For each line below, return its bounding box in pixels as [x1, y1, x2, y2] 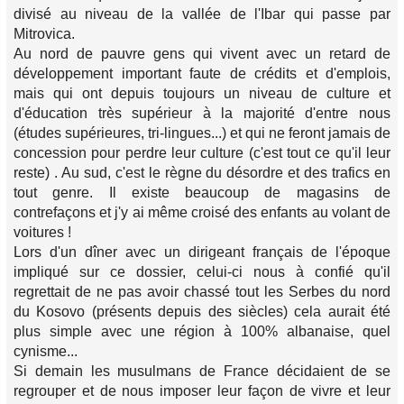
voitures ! [14, 225, 71, 240]
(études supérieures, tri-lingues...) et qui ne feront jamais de [14, 125, 390, 141]
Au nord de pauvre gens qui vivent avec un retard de [14, 46, 390, 61]
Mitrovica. [14, 26, 75, 41]
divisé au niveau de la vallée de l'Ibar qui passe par [14, 6, 390, 22]
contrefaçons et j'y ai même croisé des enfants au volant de [14, 205, 390, 220]
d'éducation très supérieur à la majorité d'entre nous [14, 106, 390, 121]
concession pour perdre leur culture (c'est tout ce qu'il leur [14, 145, 390, 161]
